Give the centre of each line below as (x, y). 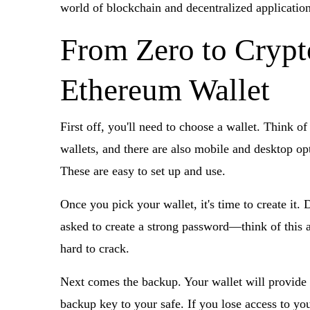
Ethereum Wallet (165, 90)
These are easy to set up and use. (143, 171)
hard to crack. (95, 248)
